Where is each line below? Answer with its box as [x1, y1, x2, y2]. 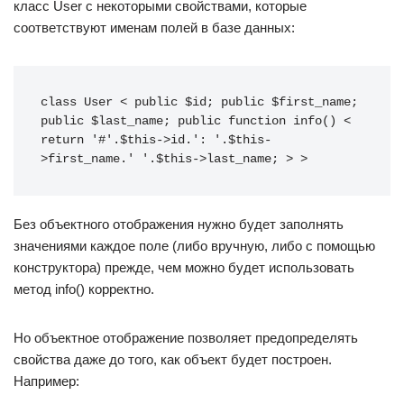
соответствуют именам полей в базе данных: [14, 20, 295, 35]
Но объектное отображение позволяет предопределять [14, 330, 358, 345]
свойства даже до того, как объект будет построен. [14, 352, 332, 367]
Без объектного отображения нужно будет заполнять [14, 216, 344, 232]
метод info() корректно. [14, 281, 154, 297]
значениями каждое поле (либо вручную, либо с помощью [14, 238, 375, 253]
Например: [14, 373, 79, 389]
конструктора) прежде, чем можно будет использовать [14, 260, 354, 275]
